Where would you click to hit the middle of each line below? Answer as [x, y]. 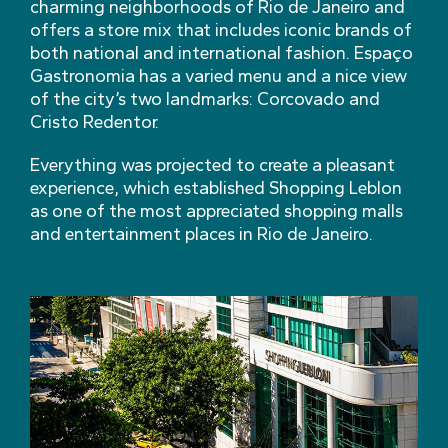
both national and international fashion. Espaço [221, 53]
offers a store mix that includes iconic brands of [221, 30]
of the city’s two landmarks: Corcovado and [205, 99]
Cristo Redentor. [94, 122]
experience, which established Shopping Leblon [216, 188]
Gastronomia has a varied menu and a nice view [218, 76]
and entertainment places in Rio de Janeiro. [201, 234]
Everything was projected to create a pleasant [212, 165]
